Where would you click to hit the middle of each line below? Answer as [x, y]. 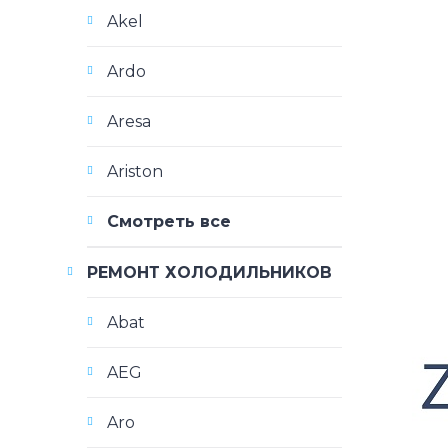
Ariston [135, 171]
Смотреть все [169, 221]
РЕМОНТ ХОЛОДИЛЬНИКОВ [209, 272]
